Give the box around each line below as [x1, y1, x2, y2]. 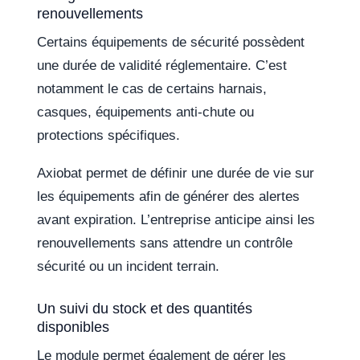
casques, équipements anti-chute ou [37, 104, 255, 121]
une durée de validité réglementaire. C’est [37, 58, 288, 74]
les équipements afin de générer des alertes [37, 189, 301, 205]
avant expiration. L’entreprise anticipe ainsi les [37, 212, 316, 228]
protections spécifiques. [37, 128, 181, 144]
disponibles [37, 318, 110, 336]
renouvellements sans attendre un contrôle [37, 235, 293, 252]
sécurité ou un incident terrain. [37, 259, 220, 275]
